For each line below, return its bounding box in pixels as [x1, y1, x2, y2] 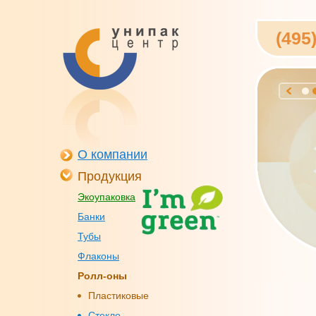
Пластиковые [88, 290, 149, 301]
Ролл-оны [78, 270, 127, 281]
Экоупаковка [78, 191, 135, 202]
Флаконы [78, 250, 119, 262]
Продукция [78, 169, 142, 183]
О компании [78, 147, 147, 162]
